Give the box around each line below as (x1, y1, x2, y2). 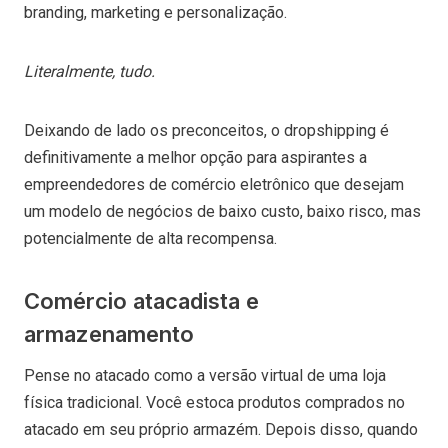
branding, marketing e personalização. (24, 2, 291, 22)
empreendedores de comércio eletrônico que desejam (24, 174, 404, 194)
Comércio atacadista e (24, 287, 259, 314)
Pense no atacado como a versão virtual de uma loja (24, 365, 386, 385)
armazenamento (24, 320, 194, 347)
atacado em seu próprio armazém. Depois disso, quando (24, 419, 418, 439)
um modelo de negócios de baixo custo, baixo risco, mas (24, 201, 421, 221)
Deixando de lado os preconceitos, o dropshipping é (24, 120, 389, 140)
